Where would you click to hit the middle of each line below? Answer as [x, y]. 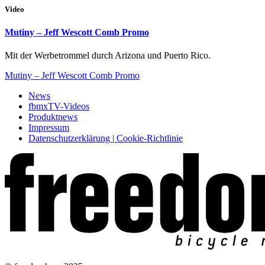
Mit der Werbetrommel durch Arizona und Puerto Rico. [108, 55]
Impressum [49, 127]
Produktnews [53, 117]
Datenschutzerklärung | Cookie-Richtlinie [106, 138]
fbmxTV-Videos [59, 106]
